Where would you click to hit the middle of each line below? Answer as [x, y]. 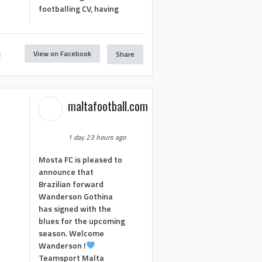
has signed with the [75, 208]
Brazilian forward [71, 184]
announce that [66, 171]
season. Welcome [72, 233]
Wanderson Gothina [76, 196]
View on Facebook [62, 53]
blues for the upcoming [82, 220]
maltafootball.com [108, 106]
